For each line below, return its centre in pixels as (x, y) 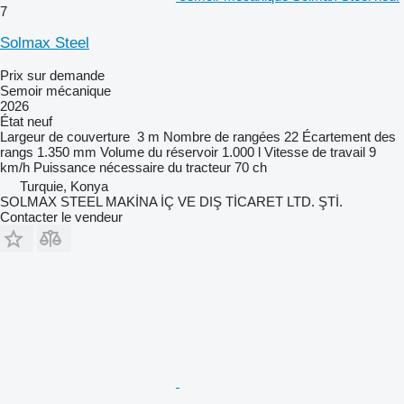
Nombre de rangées (222, 136)
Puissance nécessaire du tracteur (132, 167)
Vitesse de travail (315, 151)
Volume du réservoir (159, 151)
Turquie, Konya (64, 186)
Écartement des (349, 136)
